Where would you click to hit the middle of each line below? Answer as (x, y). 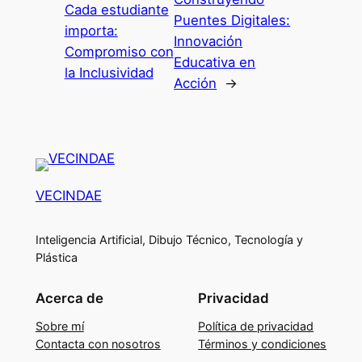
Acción (196, 83)
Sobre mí (59, 326)
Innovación (208, 41)
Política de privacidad (256, 326)
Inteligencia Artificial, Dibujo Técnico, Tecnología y (169, 240)
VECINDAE (68, 196)
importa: (91, 30)
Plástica (56, 258)
